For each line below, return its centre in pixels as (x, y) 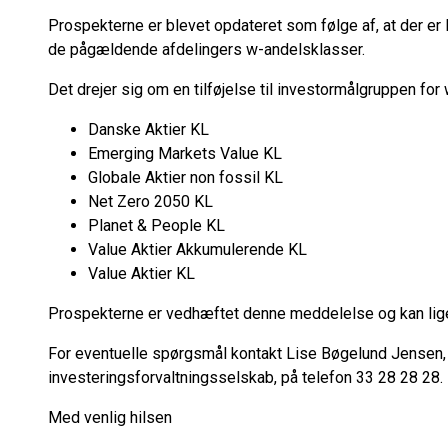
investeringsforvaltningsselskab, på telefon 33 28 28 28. (245, 377)
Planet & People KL (156, 225)
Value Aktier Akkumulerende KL (197, 249)
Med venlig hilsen (112, 417)
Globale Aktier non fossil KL (185, 177)
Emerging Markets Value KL (185, 153)
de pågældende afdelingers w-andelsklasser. (206, 49)
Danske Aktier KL (148, 129)
